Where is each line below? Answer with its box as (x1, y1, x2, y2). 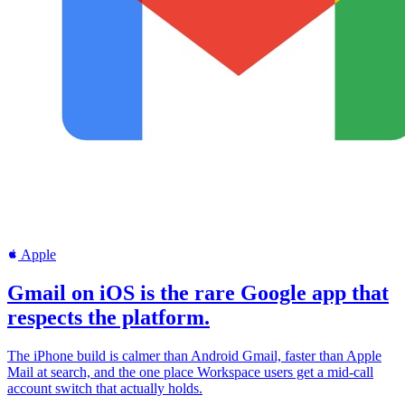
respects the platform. (7, 305, 210, 329)
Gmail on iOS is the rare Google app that (7, 280, 389, 305)
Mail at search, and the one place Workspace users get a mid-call (7, 363, 373, 380)
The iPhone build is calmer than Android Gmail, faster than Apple (7, 347, 381, 363)
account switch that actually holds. (7, 380, 202, 396)
